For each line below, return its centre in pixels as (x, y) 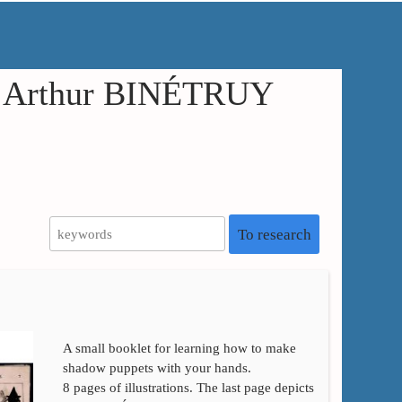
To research (274, 235)
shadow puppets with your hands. (157, 367)
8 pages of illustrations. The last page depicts (188, 387)
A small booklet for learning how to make (179, 348)
